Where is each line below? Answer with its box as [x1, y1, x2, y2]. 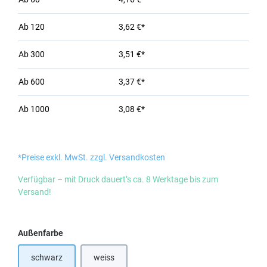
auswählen [63, 228, 105, 237]
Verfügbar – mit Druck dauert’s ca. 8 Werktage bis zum [18, 175, 218, 184]
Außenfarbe [18, 228, 63, 238]
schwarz [31, 253, 63, 262]
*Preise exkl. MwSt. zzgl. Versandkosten [18, 153, 165, 162]
